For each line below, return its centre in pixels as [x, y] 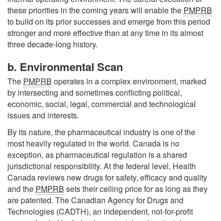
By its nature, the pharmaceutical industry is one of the [101, 132]
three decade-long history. [53, 44]
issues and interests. [43, 115]
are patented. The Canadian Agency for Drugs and [95, 200]
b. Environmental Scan [65, 67]
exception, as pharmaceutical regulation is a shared [97, 155]
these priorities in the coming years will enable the [95, 10]
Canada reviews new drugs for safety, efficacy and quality [107, 178]
